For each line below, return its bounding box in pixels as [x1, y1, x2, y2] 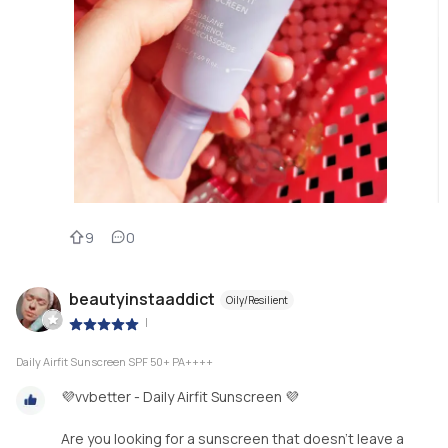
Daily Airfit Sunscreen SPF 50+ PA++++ [16, 354, 213, 370]
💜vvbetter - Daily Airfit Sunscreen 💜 [61, 387, 299, 407]
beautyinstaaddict [69, 288, 215, 311]
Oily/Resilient [226, 293, 288, 308]
